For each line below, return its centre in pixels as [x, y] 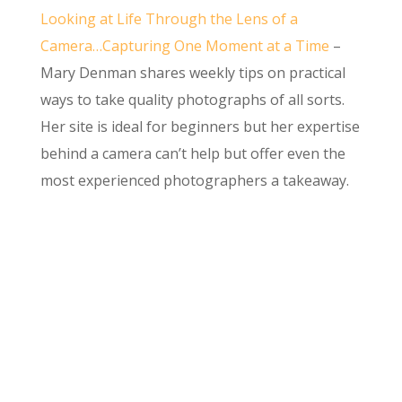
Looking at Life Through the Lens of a [169, 18]
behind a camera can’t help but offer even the [192, 153]
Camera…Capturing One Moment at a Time [184, 45]
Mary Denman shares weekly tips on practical [192, 72]
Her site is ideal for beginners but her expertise [200, 126]
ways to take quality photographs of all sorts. [192, 99]
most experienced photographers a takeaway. [194, 180]
